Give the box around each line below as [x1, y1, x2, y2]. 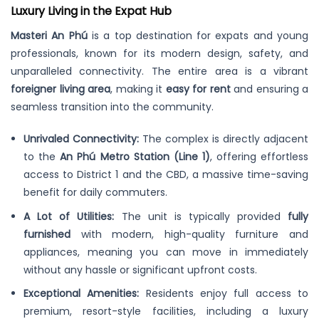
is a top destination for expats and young [87, 28, 309, 43]
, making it [110, 82, 166, 97]
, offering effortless [209, 150, 309, 164]
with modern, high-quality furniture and [70, 226, 308, 241]
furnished [23, 226, 71, 241]
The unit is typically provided [114, 209, 288, 224]
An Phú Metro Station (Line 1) [60, 150, 210, 164]
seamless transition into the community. [11, 100, 214, 115]
